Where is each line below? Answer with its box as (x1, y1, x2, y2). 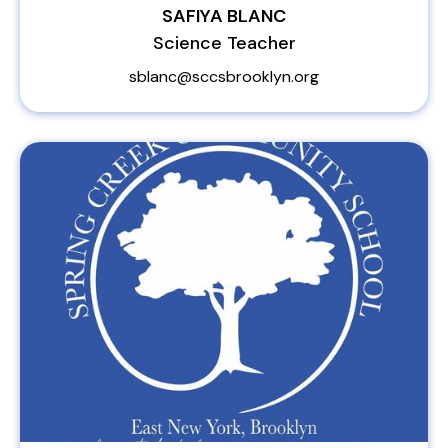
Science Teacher (152, 31, 296, 55)
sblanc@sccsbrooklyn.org (129, 66, 319, 87)
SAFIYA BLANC (162, 4, 286, 28)
